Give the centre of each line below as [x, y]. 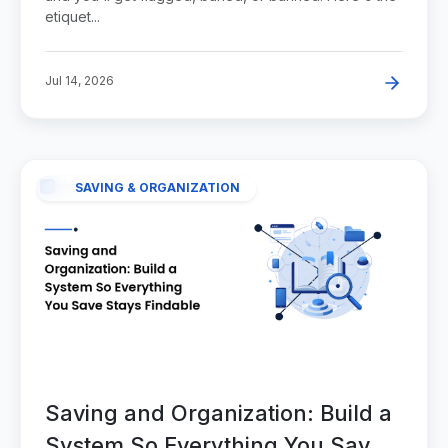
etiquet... [72, 17]
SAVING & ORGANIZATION [157, 188]
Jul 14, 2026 [79, 81]
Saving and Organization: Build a [218, 413]
